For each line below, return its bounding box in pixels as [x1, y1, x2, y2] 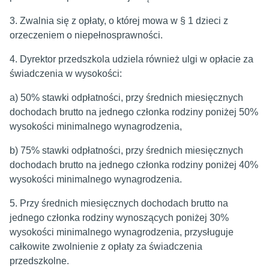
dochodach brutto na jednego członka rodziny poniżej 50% [10, 107, 258, 117]
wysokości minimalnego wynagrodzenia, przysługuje [10, 227, 234, 237]
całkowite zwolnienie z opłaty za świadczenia [10, 241, 202, 252]
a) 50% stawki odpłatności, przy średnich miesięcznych [10, 92, 243, 103]
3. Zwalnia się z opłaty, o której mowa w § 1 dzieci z [10, 16, 228, 26]
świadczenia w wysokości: [10, 68, 122, 79]
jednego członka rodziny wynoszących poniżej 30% [10, 213, 229, 223]
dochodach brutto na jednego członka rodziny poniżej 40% [10, 160, 258, 170]
